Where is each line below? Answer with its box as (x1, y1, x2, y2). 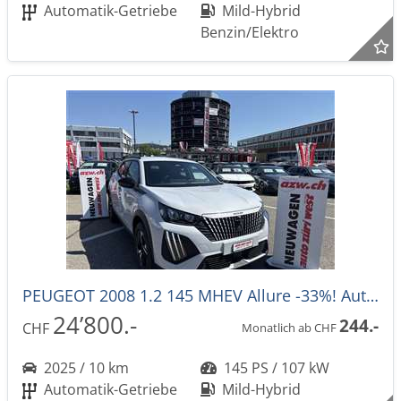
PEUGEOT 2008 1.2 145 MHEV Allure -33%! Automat (366, 285, 379, 306)
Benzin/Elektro (200, 22, 299, 42)
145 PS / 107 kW (220, 358, 329, 378)
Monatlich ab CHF (242, 319, 339, 336)
